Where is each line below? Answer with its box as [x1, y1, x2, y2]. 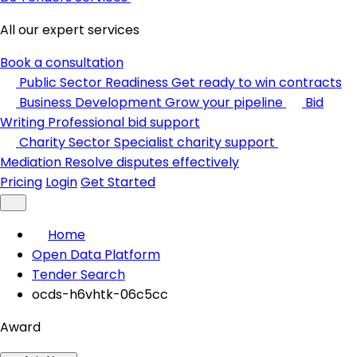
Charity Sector [19, 133, 111, 151]
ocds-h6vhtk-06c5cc [32, 285, 168, 304]
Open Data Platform [32, 245, 160, 264]
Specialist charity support [114, 133, 275, 151]
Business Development [19, 93, 162, 112]
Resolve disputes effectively [65, 153, 239, 171]
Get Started [80, 173, 155, 191]
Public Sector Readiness [19, 73, 168, 92]
